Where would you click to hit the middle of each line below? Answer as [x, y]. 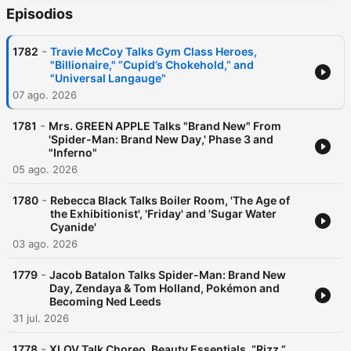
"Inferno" [73, 153]
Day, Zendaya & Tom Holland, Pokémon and [165, 288]
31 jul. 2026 [41, 318]
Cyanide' [73, 227]
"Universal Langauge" [108, 78]
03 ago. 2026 [45, 244]
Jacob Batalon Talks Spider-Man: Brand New [168, 275]
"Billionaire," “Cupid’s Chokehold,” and [152, 65]
